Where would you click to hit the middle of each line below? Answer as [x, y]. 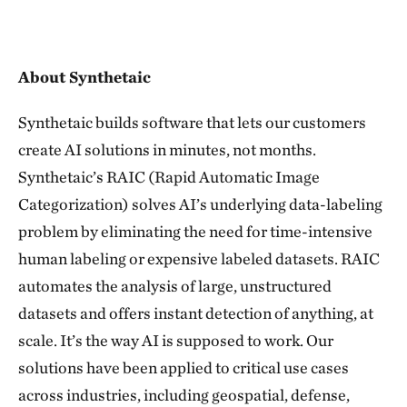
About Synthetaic [84, 77]
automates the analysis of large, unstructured [175, 286]
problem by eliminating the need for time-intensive [195, 231]
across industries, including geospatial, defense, [184, 395]
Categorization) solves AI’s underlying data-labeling [200, 204]
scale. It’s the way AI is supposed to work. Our [176, 340]
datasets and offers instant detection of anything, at [196, 313]
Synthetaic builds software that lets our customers [192, 122]
